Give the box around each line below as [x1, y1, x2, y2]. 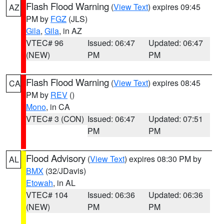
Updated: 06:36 [148, 189, 203, 200]
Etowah [26, 177, 53, 188]
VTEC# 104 [26, 189, 68, 200]
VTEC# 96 [26, 37, 63, 48]
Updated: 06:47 [148, 37, 203, 48]
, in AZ [59, 25, 82, 36]
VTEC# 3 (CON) [26, 113, 84, 124]
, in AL [53, 177, 75, 188]
